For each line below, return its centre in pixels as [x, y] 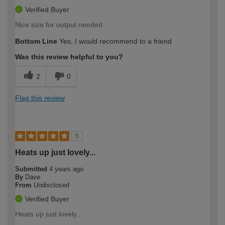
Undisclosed [51, 185]
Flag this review [40, 98]
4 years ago [66, 169]
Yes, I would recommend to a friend [115, 41]
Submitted [32, 169]
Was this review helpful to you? [69, 57]
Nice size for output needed [59, 25]
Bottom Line [36, 41]
